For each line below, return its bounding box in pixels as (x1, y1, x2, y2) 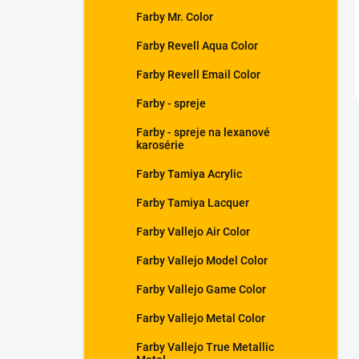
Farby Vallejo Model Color (136, 254, 268, 267)
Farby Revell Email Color (136, 68, 260, 81)
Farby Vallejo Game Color (136, 283, 266, 296)
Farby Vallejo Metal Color (136, 312, 265, 325)
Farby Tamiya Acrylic (136, 167, 242, 180)
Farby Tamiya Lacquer (136, 196, 249, 209)
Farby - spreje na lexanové (136, 126, 270, 139)
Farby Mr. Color (136, 10, 213, 23)
